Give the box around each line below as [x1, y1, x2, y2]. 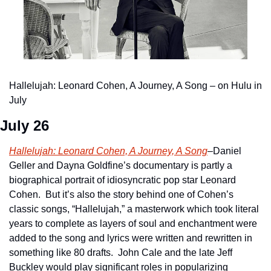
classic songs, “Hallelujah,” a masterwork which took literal [9, 203, 259, 214]
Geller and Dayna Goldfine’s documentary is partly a [9, 160, 232, 171]
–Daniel [207, 145, 241, 156]
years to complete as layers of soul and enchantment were [9, 218, 257, 229]
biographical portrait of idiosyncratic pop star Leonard [9, 174, 236, 185]
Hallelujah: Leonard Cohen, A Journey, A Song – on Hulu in [9, 80, 262, 91]
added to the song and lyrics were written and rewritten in [9, 232, 252, 243]
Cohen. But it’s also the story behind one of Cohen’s [9, 189, 233, 200]
